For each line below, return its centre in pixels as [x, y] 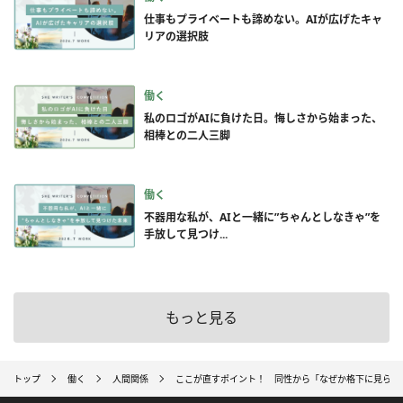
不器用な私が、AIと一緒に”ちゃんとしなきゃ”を [262, 218]
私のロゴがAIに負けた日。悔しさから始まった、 [263, 119]
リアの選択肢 [176, 37]
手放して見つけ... [186, 235]
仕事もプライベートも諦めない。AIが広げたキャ [263, 20]
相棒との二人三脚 [187, 136]
